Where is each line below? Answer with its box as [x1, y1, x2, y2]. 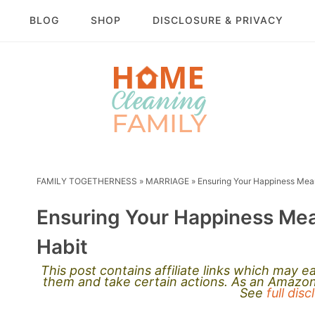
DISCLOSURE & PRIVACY [152, 14, 283, 27]
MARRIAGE [146, 176, 189, 187]
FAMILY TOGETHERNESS [37, 176, 137, 187]
